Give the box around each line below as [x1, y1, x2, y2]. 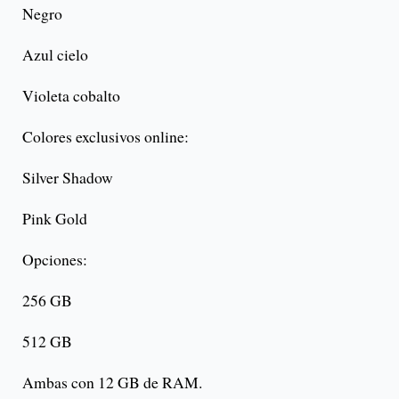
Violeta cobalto [22, 84, 120, 106]
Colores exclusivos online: [22, 125, 189, 147]
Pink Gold [22, 207, 87, 229]
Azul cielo [22, 43, 88, 65]
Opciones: [22, 248, 87, 270]
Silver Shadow [22, 166, 113, 188]
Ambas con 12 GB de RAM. [22, 370, 202, 393]
